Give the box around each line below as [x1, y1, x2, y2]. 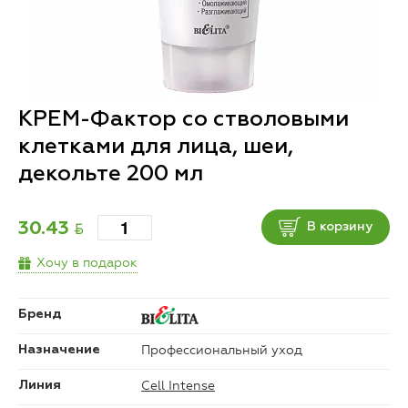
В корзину [307, 219, 372, 233]
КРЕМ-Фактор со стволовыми [18, 108, 349, 131]
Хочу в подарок [36, 255, 138, 271]
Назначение [18, 343, 100, 357]
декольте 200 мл [18, 163, 203, 186]
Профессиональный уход [141, 342, 302, 359]
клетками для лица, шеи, [18, 136, 293, 158]
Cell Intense [141, 378, 215, 394]
